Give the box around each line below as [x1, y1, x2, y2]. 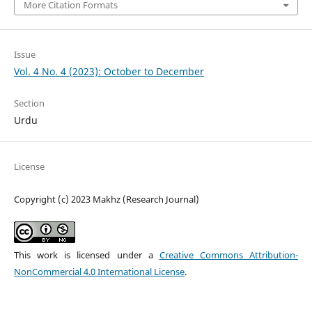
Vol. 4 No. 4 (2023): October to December [13, 64, 204, 78]
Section [13, 96, 45, 109]
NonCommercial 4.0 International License [13, 265, 185, 278]
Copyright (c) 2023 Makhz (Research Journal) [13, 192, 199, 205]
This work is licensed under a [13, 248, 159, 261]
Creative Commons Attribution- [159, 248, 299, 261]
